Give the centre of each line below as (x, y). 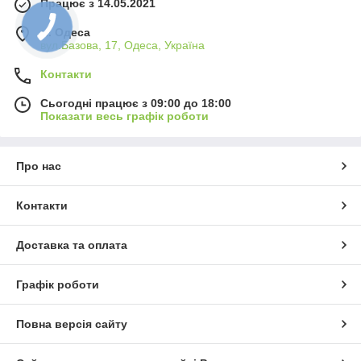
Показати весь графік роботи (124, 116)
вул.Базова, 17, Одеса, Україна (122, 46)
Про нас (39, 166)
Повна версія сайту (72, 324)
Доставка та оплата (72, 245)
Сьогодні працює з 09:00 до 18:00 (136, 104)
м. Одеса (65, 33)
